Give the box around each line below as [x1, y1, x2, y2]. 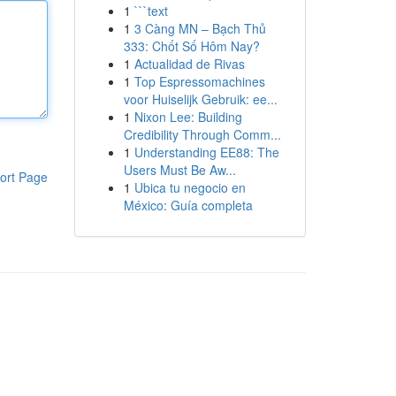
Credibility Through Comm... [123, 126, 281, 143]
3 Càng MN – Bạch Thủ [133, 19, 266, 37]
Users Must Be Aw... [123, 161, 236, 179]
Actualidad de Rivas [133, 55, 245, 72]
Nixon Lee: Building [133, 108, 242, 126]
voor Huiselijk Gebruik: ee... [123, 90, 278, 108]
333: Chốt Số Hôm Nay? [123, 37, 260, 55]
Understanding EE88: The [133, 143, 279, 161]
